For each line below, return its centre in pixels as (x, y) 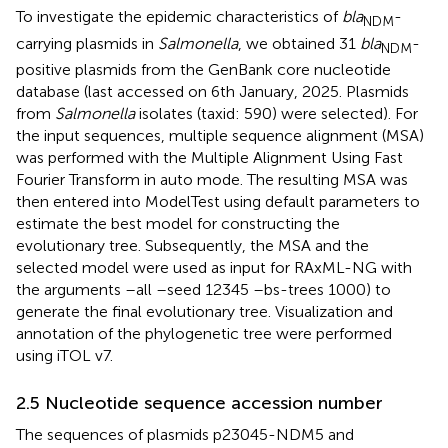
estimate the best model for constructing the (178, 223)
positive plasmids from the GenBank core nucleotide (203, 69)
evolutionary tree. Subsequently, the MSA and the (192, 245)
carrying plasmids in (87, 43)
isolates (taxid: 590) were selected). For (276, 113)
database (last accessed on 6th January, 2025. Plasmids (212, 91)
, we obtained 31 (299, 43)
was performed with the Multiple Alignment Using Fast (209, 157)
